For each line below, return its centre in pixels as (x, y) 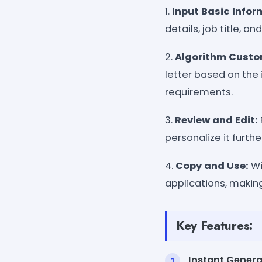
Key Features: (214, 225)
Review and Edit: (218, 120)
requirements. (199, 92)
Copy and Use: (212, 166)
